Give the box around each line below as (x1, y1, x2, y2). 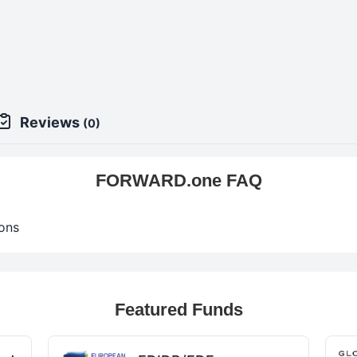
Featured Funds (114, 300, 243, 320)
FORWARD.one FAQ (95, 171, 262, 190)
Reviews (20, 114, 83, 131)
